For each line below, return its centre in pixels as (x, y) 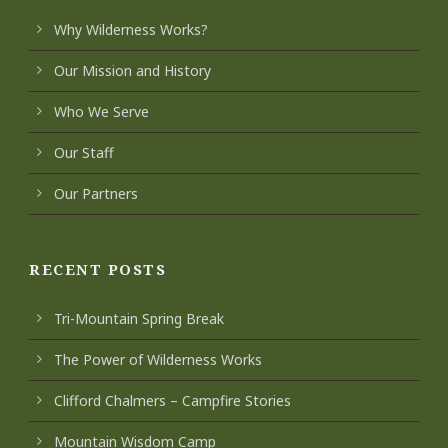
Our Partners (96, 193)
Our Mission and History (132, 70)
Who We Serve (101, 111)
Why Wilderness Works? (131, 29)
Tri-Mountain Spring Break (139, 318)
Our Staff (84, 152)
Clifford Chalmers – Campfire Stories (172, 400)
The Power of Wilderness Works (158, 359)
